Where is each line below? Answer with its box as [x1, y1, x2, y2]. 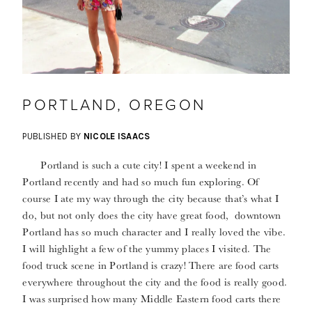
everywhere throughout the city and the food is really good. [22, 274, 288, 290]
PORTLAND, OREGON [22, 96, 206, 115]
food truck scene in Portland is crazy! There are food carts [22, 258, 279, 273]
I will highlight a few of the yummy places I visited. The [22, 241, 272, 256]
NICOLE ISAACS [83, 131, 150, 142]
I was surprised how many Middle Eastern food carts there [22, 291, 281, 306]
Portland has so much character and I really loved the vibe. [22, 224, 286, 240]
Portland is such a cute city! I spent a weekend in [22, 157, 257, 173]
